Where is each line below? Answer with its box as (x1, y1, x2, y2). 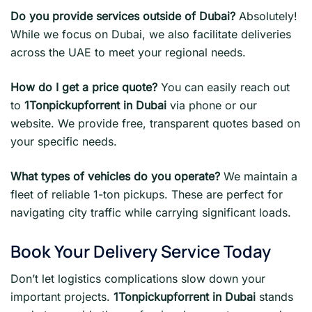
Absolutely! (235, 9, 297, 24)
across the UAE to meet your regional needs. (10, 45, 246, 60)
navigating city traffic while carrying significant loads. (10, 205, 291, 220)
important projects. (10, 289, 114, 304)
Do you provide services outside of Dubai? (10, 9, 235, 24)
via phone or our (166, 98, 257, 113)
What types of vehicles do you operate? (10, 169, 220, 184)
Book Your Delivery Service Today (10, 239, 271, 263)
